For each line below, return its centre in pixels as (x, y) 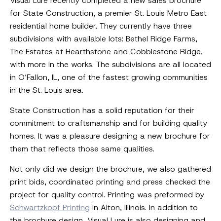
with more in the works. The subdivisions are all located (110, 64)
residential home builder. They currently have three (101, 26)
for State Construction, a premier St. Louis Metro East (108, 13)
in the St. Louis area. (47, 90)
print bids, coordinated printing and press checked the (110, 182)
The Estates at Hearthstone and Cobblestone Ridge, (106, 52)
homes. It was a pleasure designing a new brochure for (110, 136)
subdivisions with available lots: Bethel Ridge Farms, (104, 39)
